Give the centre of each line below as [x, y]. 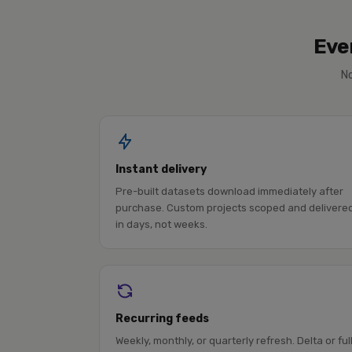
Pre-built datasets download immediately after [229, 191]
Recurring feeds [162, 319]
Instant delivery [161, 169]
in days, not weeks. [161, 224]
